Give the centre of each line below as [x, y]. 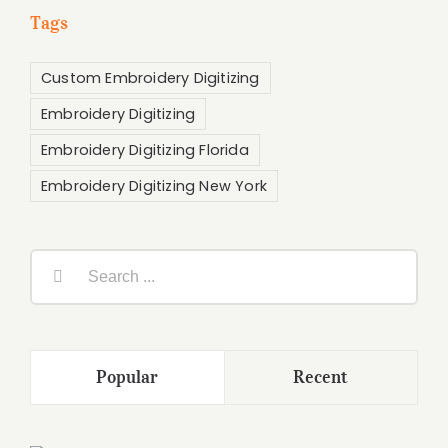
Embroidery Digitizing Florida [145, 150]
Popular [127, 377]
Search [58, 259]
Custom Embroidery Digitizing [150, 78]
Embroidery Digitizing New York [154, 186]
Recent [321, 377]
